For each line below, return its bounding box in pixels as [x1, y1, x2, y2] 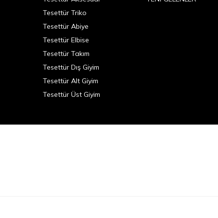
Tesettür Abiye [43, 21, 89, 31]
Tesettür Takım [43, 49, 90, 58]
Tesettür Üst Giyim [43, 90, 100, 99]
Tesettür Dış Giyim [43, 62, 99, 72]
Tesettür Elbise [43, 35, 89, 44]
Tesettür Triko [43, 8, 87, 17]
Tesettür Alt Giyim [43, 76, 98, 85]
